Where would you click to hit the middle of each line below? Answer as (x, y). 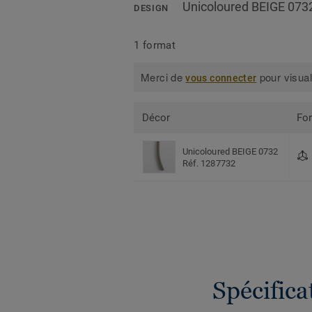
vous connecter (221, 78)
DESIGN (151, 8)
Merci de (163, 77)
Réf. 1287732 (209, 163)
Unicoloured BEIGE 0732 (231, 151)
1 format (155, 45)
